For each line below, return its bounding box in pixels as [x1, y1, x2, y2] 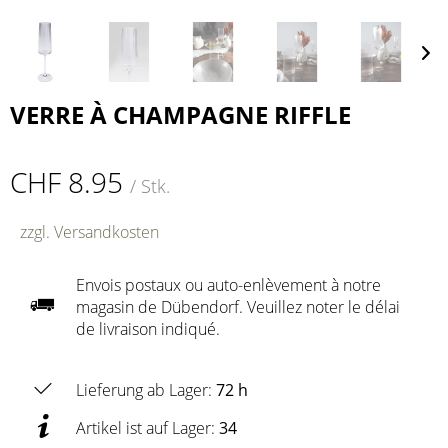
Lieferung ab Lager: [76, 379, 216, 401]
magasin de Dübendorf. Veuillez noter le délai [76, 296, 400, 318]
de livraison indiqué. [76, 318, 220, 340]
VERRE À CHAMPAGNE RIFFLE [10, 98, 351, 131]
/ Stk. [130, 174, 170, 198]
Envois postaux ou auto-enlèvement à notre [76, 274, 381, 296]
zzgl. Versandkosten [20, 221, 159, 243]
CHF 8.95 [10, 163, 130, 201]
